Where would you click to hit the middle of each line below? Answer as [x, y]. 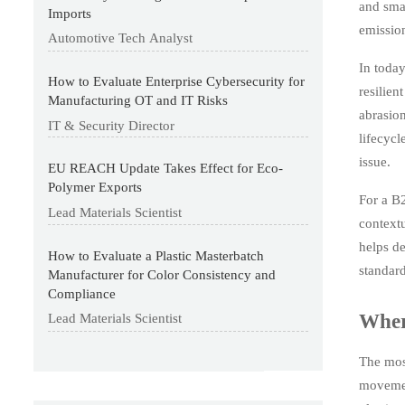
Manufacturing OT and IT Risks [138, 101]
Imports [70, 13]
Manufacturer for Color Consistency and [162, 274]
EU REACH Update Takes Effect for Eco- [166, 169]
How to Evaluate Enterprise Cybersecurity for [177, 82]
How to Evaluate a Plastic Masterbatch [156, 255]
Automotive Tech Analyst [121, 38]
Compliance [82, 293]
